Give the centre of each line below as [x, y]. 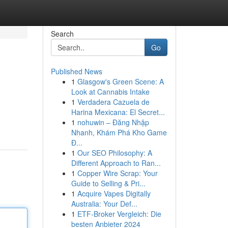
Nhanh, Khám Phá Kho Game [119, 132]
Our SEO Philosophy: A [115, 153]
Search [62, 34]
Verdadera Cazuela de [113, 102]
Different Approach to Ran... [116, 163]
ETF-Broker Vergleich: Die [119, 214]
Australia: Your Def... [104, 204]
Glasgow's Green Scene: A [120, 81]
